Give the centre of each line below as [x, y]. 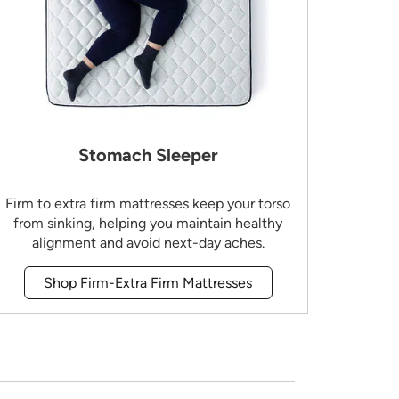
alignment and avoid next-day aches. [148, 243]
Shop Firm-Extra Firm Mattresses [148, 282]
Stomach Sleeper [148, 155]
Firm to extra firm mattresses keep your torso [148, 204]
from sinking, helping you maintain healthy [148, 224]
